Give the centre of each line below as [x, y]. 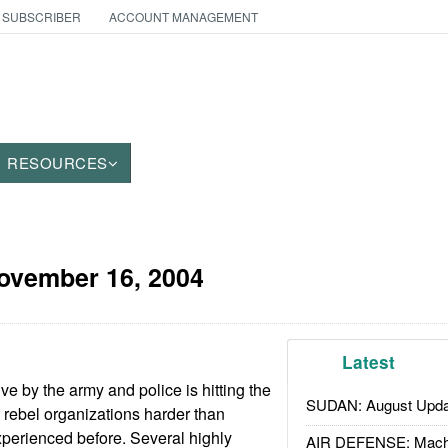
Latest [369, 362]
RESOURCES [57, 162]
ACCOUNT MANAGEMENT [183, 16]
